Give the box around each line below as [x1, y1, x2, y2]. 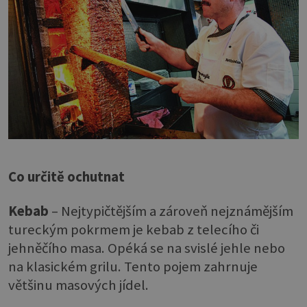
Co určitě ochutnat [8, 168, 125, 186]
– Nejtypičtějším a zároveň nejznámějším [49, 201, 293, 220]
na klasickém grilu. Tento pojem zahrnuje [8, 257, 258, 275]
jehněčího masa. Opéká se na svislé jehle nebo [8, 238, 285, 257]
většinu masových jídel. [8, 275, 149, 294]
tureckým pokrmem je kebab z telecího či [8, 220, 259, 238]
